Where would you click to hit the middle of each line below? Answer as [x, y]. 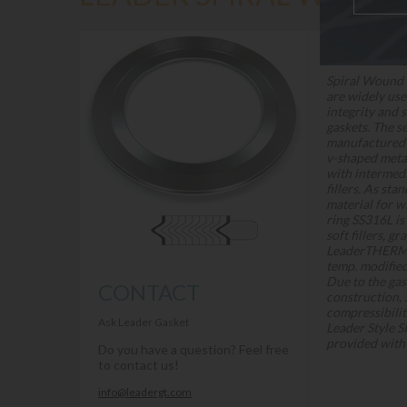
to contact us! [139, 365]
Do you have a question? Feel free [194, 349]
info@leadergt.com [145, 392]
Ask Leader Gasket [144, 322]
